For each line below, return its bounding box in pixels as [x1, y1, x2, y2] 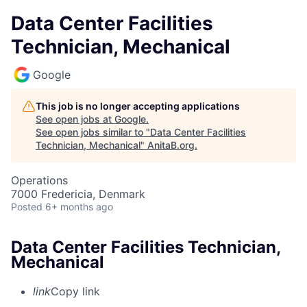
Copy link [51, 284, 100, 298]
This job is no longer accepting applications [36, 100, 240, 112]
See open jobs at [36, 113, 114, 125]
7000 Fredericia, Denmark [11, 187, 145, 201]
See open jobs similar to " [36, 126, 150, 138]
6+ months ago [45, 201, 113, 212]
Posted [11, 201, 42, 212]
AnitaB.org [147, 139, 195, 151]
